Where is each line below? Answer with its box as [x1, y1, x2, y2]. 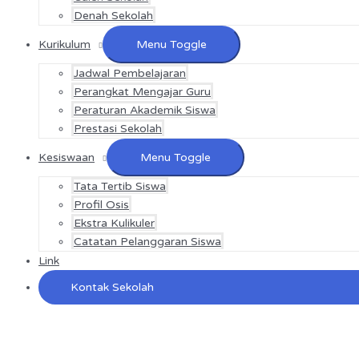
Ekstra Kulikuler [74, 216, 155, 230]
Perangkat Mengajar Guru [74, 85, 211, 99]
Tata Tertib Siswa [74, 179, 166, 193]
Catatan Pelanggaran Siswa [74, 235, 221, 248]
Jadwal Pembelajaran [74, 67, 186, 80]
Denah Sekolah [74, 9, 153, 22]
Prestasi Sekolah [74, 122, 162, 135]
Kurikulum [38, 38, 91, 51]
